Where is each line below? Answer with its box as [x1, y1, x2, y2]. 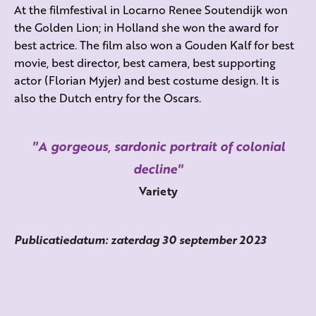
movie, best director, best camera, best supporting [14, 54, 276, 71]
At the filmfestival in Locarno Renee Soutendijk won [14, 1, 288, 18]
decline [133, 159, 177, 178]
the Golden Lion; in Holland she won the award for [14, 19, 279, 36]
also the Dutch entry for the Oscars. [14, 90, 201, 107]
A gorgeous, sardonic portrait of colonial [37, 137, 285, 156]
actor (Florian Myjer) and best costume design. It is [14, 72, 279, 89]
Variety [138, 183, 178, 200]
